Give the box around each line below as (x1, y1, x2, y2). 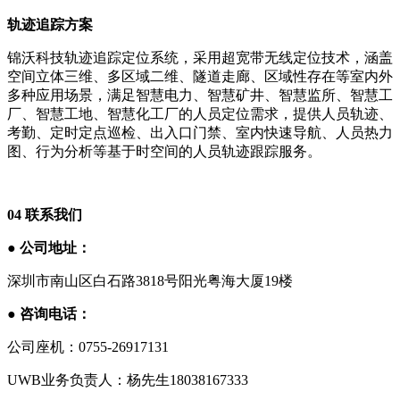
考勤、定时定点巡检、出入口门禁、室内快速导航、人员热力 (7, 124, 393, 140)
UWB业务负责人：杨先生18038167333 (7, 371, 248, 387)
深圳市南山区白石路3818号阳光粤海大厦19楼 (7, 272, 293, 288)
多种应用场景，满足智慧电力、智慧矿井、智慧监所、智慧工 (7, 87, 393, 103)
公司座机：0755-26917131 (7, 338, 169, 354)
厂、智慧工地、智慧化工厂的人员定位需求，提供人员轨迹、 (7, 105, 393, 121)
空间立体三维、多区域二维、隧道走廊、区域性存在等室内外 (7, 68, 393, 84)
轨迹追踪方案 (7, 16, 93, 32)
